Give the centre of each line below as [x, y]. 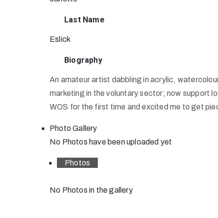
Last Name [84, 20]
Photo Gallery [73, 128]
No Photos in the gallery [91, 190]
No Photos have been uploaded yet [111, 142]
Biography [83, 60]
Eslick [60, 39]
